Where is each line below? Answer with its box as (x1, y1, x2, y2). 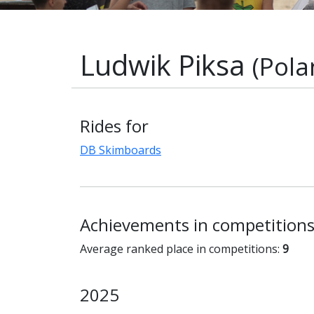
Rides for (80, 114, 149, 138)
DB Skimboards (80, 142, 161, 158)
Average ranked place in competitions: (80, 241, 282, 257)
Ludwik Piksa (80, 46, 252, 85)
